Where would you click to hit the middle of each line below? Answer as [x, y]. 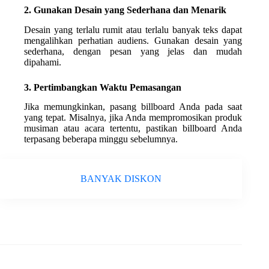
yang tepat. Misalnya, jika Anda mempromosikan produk [133, 118]
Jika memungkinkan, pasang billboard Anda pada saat [133, 107]
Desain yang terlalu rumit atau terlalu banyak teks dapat [133, 29]
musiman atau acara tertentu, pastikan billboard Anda [133, 128]
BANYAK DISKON [121, 179]
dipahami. [43, 62]
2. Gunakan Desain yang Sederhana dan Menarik [125, 10]
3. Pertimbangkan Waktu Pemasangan [103, 87]
